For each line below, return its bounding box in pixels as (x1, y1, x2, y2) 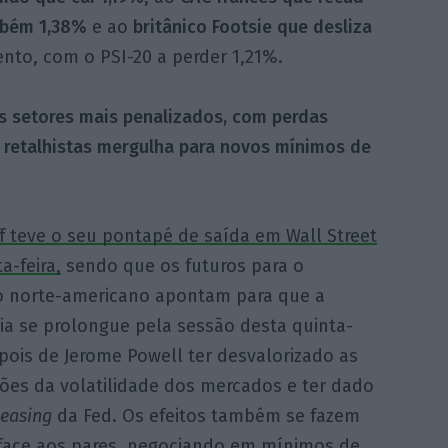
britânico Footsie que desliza (132, 15, 372, 38)
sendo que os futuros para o (60, 255, 304, 278)
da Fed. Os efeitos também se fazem (51, 405, 360, 428)
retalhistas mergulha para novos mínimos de (3, 135, 371, 158)
